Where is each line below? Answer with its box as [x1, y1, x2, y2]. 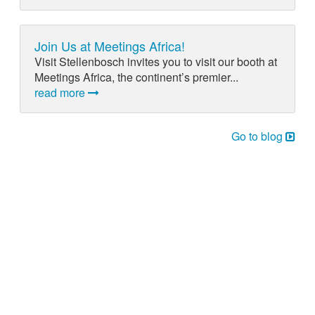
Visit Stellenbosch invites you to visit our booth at [34, 53, 277, 70]
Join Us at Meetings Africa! [34, 36, 185, 55]
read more [34, 84, 88, 101]
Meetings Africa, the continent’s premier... [34, 68, 238, 85]
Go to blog [231, 127, 286, 144]
